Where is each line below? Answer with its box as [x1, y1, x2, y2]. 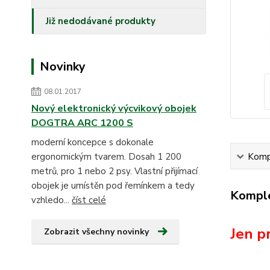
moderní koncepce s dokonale [31, 136, 154, 148]
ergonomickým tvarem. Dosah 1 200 [31, 151, 181, 163]
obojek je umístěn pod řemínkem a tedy [31, 180, 195, 192]
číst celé [72, 194, 106, 206]
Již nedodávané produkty [46, 15, 155, 27]
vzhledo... [31, 194, 72, 206]
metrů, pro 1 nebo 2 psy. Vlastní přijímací [31, 165, 198, 177]
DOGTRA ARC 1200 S [31, 116, 133, 130]
